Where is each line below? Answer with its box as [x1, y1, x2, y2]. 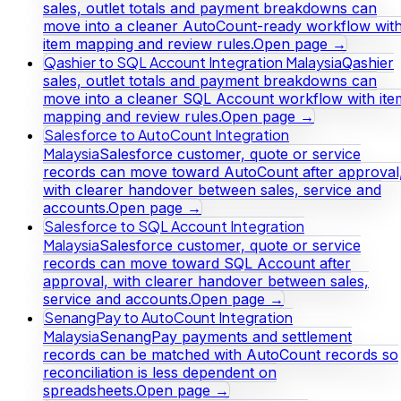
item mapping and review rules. [43, 34, 253, 53]
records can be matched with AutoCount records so [43, 345, 398, 363]
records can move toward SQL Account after [43, 253, 351, 272]
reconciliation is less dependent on [43, 363, 277, 381]
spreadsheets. [43, 380, 136, 399]
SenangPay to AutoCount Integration [44, 307, 293, 327]
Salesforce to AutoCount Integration [44, 124, 289, 144]
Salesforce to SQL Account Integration [44, 216, 304, 235]
